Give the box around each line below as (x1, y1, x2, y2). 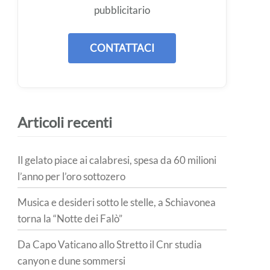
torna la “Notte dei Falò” (17, 212, 123, 225)
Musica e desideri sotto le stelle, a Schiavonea (17, 196, 216, 209)
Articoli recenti (17, 113, 113, 131)
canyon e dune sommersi (17, 254, 126, 268)
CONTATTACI (90, 41, 155, 54)
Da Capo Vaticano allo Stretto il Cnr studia (17, 238, 202, 251)
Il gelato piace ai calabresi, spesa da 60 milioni (17, 154, 217, 167)
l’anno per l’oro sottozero (17, 170, 126, 183)
